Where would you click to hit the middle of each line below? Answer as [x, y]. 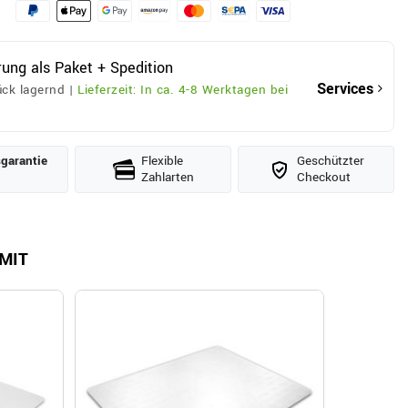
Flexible [162, 162]
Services [345, 88]
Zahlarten [167, 178]
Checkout [323, 178]
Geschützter [330, 162]
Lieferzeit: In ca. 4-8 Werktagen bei [183, 89]
